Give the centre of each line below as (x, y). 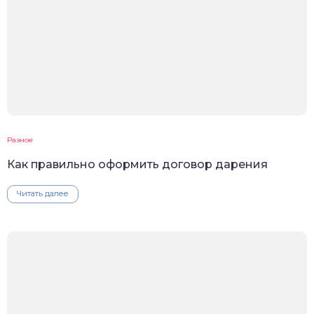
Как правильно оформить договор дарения (137, 165)
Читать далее (43, 194)
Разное (20, 140)
